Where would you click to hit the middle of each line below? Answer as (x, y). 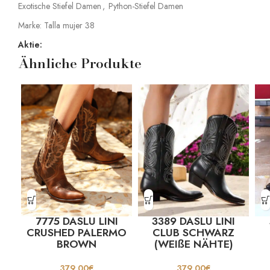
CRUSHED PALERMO (77, 233)
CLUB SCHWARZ (193, 233)
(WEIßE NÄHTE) (193, 244)
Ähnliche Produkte (80, 64)
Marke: (31, 26)
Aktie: (30, 45)
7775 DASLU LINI (77, 221)
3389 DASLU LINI (193, 221)
